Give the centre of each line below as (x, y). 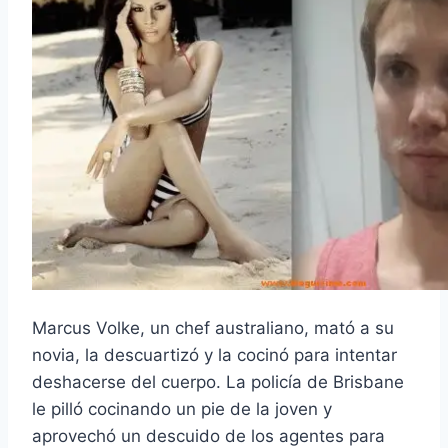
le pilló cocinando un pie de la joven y (182, 409)
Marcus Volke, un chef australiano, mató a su (213, 328)
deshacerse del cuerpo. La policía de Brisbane (218, 382)
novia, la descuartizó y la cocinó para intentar (214, 355)
